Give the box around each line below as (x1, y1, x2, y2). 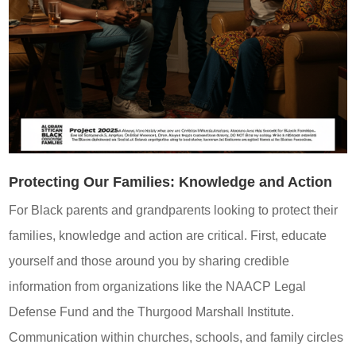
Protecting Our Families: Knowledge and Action (9, 174, 333, 191)
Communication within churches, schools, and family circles (9, 331, 344, 345)
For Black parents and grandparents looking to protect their (9, 203, 339, 218)
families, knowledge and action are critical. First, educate (9, 229, 327, 243)
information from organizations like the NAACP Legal (9, 280, 307, 294)
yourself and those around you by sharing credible (9, 254, 290, 269)
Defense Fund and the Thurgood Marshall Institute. (9, 305, 295, 319)
